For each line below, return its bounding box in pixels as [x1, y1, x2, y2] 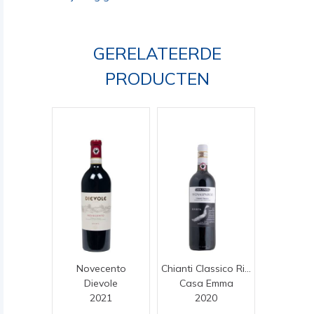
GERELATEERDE [93, 43, 221, 64]
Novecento [76, 261, 126, 275]
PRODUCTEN [104, 68, 210, 89]
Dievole [84, 276, 118, 289]
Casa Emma [179, 276, 233, 289]
